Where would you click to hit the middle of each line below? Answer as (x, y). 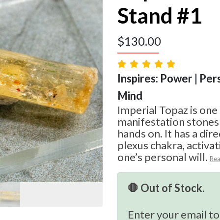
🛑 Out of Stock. (166, 188)
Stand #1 (160, 15)
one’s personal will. (163, 157)
